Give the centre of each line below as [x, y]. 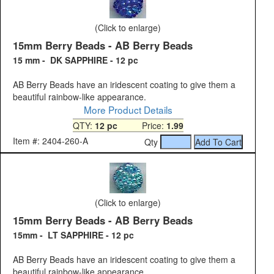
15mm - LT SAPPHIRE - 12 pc [73, 235]
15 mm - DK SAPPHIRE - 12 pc [76, 60]
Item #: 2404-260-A [50, 141]
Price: [142, 126]
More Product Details [128, 110]
